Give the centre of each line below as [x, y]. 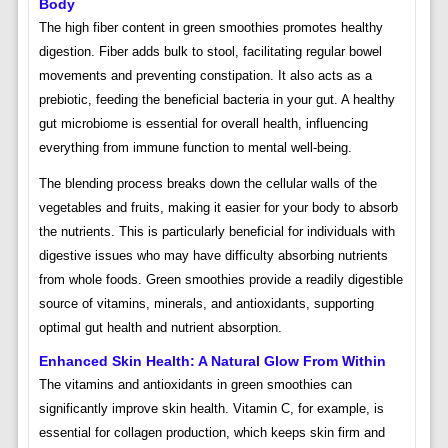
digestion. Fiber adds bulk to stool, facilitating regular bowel [210, 52]
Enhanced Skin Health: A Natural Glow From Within [212, 361]
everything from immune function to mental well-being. [195, 148]
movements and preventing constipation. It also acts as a [205, 76]
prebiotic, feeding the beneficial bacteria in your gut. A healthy [216, 100]
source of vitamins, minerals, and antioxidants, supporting [206, 304]
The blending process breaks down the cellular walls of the [207, 184]
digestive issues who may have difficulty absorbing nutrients [213, 256]
